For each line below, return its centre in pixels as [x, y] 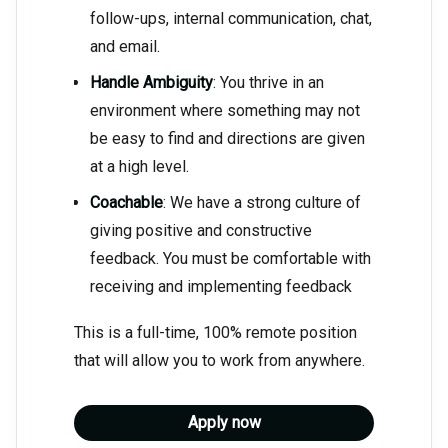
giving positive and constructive [201, 231]
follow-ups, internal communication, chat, [231, 19]
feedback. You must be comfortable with [230, 259]
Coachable [126, 203]
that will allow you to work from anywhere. [219, 361]
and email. [125, 47]
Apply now [224, 423]
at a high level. [139, 167]
